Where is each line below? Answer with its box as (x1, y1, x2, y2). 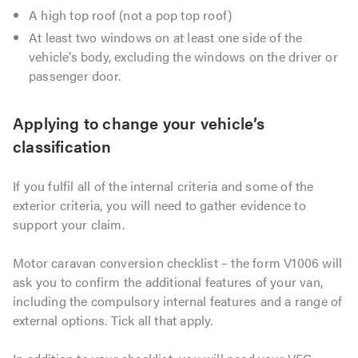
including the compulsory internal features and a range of (13, 292, 343, 311)
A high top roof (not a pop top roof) (29, 6, 233, 25)
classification (13, 134, 111, 158)
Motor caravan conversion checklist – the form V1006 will (13, 253, 343, 272)
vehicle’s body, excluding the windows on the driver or (29, 47, 338, 66)
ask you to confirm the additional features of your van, (13, 272, 324, 292)
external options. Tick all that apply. (13, 311, 213, 330)
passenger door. (29, 66, 121, 86)
